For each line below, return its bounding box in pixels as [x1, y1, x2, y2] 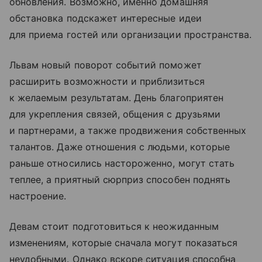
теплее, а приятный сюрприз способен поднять [9, 173, 231, 185]
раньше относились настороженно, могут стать [9, 157, 235, 169]
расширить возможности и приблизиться [9, 75, 205, 87]
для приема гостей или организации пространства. [9, 28, 252, 40]
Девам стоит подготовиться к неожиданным [9, 220, 219, 232]
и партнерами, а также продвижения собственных [9, 124, 247, 136]
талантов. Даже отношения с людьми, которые [9, 140, 230, 153]
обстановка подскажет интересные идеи [9, 12, 202, 24]
